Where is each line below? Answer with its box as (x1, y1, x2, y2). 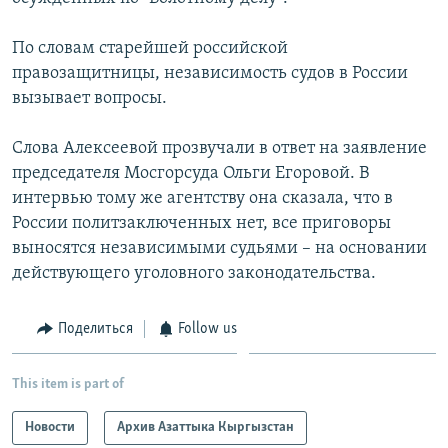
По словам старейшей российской (12, 38, 288, 58)
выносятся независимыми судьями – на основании (12, 238, 427, 258)
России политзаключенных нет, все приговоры (12, 213, 391, 233)
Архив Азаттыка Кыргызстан (117, 420, 294, 436)
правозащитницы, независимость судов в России (12, 63, 408, 83)
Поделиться (57, 320, 133, 337)
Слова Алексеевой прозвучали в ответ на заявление (12, 138, 427, 158)
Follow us (178, 320, 237, 337)
